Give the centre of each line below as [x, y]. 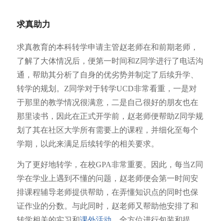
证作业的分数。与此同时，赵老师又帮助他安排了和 [107, 206]
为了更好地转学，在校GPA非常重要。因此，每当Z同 [110, 164]
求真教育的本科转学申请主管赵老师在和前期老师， [107, 47]
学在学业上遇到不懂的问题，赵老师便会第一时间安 [107, 178]
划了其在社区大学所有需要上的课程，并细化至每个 [107, 130]
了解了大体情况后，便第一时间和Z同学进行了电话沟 [110, 61]
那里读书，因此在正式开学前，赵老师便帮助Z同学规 [110, 116]
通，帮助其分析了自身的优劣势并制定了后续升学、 [107, 75]
